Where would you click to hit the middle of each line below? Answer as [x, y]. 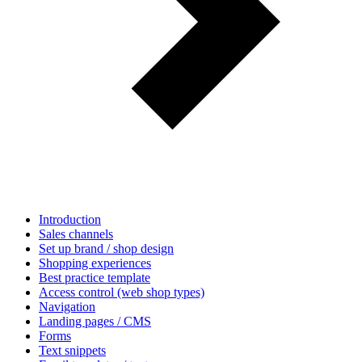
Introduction [70, 219]
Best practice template [95, 278]
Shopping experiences [95, 263]
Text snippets [72, 350]
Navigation [67, 307]
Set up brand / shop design [106, 248]
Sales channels [76, 234]
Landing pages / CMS [95, 321]
